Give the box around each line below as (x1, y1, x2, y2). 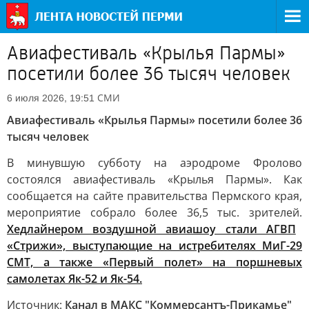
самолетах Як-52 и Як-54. (7, 271, 142, 286)
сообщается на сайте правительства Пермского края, (7, 188, 302, 203)
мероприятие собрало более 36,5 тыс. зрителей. (7, 205, 302, 220)
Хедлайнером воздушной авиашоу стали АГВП (7, 221, 296, 237)
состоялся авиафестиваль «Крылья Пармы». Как (7, 172, 302, 187)
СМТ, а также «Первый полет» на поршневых (7, 255, 302, 270)
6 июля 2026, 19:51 (7, 92, 94, 103)
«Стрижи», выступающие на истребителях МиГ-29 (7, 238, 302, 253)
